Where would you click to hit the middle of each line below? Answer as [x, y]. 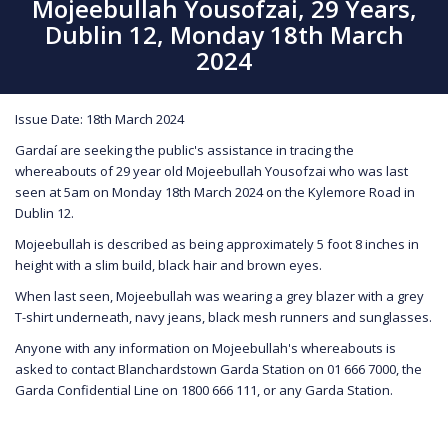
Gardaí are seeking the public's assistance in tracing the [184, 149]
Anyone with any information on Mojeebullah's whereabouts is [205, 347]
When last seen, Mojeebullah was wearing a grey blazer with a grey [219, 295]
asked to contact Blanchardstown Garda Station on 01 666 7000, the [218, 368]
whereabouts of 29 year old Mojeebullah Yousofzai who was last [211, 170]
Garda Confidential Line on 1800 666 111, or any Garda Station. [204, 389]
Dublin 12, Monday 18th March [224, 34]
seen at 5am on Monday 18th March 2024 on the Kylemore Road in [215, 191]
